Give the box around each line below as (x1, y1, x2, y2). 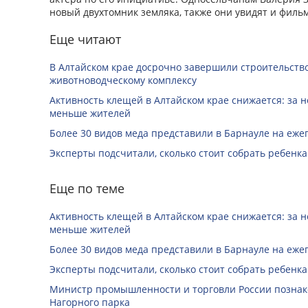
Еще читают (49, 31, 121, 47)
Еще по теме (49, 180, 124, 197)
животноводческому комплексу (49, 74, 197, 87)
